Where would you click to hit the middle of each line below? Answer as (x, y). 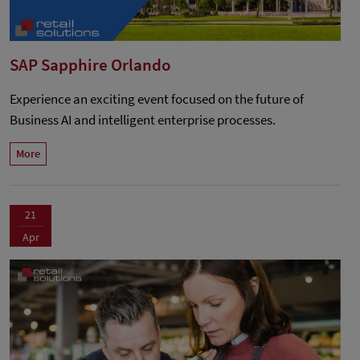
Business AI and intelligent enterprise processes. (143, 120)
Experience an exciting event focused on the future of (157, 99)
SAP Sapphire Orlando (90, 65)
